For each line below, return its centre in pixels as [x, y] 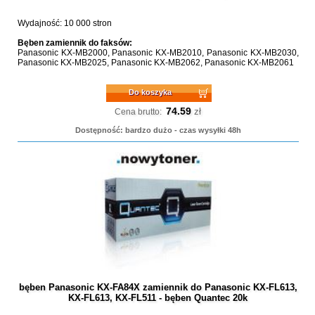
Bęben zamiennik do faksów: [75, 43]
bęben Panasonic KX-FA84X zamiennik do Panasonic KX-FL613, [158, 287]
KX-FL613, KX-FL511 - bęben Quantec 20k [158, 298]
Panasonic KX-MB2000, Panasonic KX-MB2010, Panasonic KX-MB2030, [158, 53]
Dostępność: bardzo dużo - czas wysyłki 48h [158, 130]
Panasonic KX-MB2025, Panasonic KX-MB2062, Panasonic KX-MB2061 [155, 63]
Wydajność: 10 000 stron [64, 23]
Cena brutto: [139, 112]
